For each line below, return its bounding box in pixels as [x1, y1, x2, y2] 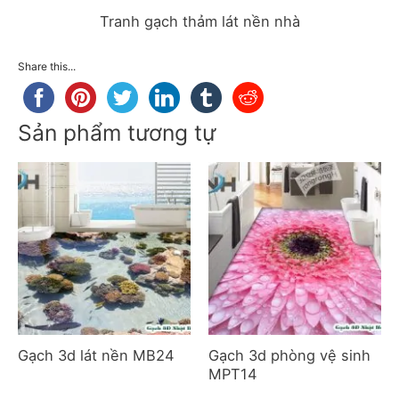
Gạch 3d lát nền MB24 [18, 346, 175, 365]
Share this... [18, 59, 76, 73]
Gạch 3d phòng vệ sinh [208, 346, 370, 365]
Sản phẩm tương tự [18, 118, 216, 146]
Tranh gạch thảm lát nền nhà [99, 12, 300, 31]
